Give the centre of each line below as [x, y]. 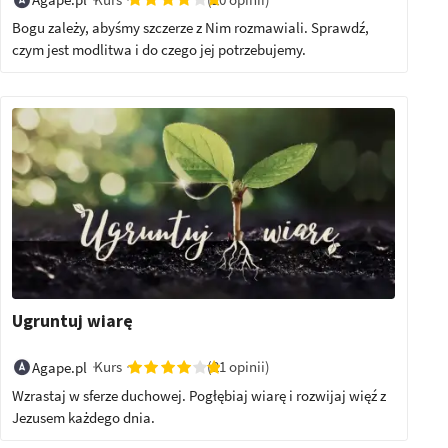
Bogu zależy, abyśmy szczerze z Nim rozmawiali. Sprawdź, [191, 27]
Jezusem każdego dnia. [84, 417]
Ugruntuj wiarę [73, 321]
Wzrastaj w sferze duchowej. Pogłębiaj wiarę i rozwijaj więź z [199, 395]
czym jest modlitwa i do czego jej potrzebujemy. [159, 49]
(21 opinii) [239, 367]
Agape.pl [60, 367]
